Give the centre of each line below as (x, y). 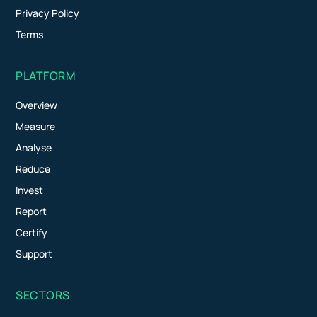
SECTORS (43, 295)
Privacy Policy (48, 13)
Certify (32, 232)
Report (31, 211)
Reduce (33, 168)
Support (34, 253)
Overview (37, 105)
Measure (36, 126)
